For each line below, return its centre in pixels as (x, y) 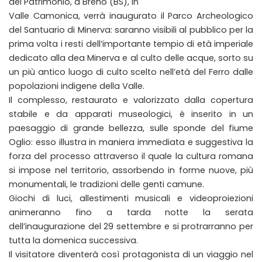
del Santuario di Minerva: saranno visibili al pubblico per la (131, 30)
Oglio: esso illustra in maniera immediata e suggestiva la (131, 142)
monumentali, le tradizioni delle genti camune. (106, 184)
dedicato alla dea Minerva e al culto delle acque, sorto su (131, 58)
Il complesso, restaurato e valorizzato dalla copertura (131, 100)
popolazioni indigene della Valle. (77, 86)
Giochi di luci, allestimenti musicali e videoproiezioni (131, 198)
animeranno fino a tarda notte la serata (131, 212)
